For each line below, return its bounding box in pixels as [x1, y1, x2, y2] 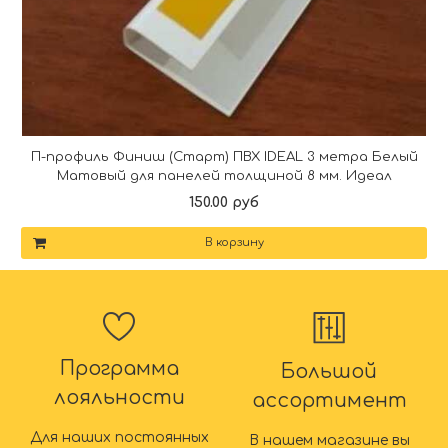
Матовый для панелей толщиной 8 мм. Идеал [56, 167, 392, 183]
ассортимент [251, 389, 407, 412]
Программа [59, 357, 179, 380]
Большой [281, 360, 377, 383]
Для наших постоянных [29, 429, 209, 445]
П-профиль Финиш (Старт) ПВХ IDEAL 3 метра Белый [30, 148, 418, 164]
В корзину [205, 235, 264, 249]
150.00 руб [189, 194, 259, 210]
